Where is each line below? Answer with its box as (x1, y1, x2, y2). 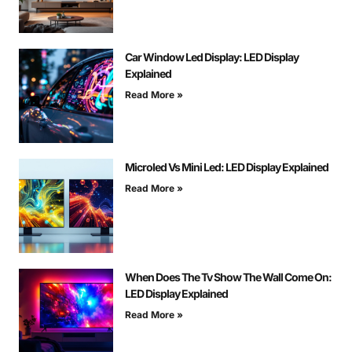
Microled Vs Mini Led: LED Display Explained (125, 160, 328, 174)
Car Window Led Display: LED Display (125, 50, 299, 64)
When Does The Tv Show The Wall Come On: (125, 270, 332, 284)
